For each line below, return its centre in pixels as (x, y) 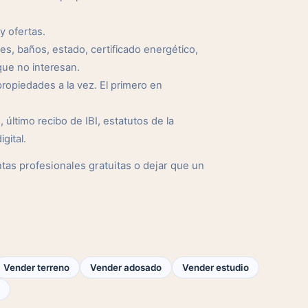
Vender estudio (216, 267)
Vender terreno (36, 267)
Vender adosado (126, 267)
